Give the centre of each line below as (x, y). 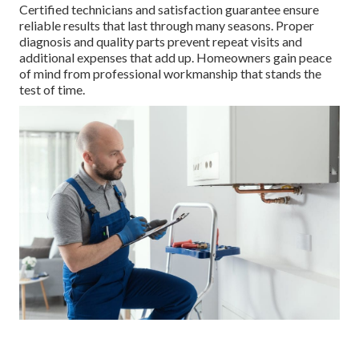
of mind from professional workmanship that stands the (170, 74)
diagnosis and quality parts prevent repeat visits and (161, 42)
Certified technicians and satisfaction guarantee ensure (169, 10)
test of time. (52, 90)
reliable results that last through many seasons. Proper (167, 26)
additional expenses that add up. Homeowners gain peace (175, 58)
